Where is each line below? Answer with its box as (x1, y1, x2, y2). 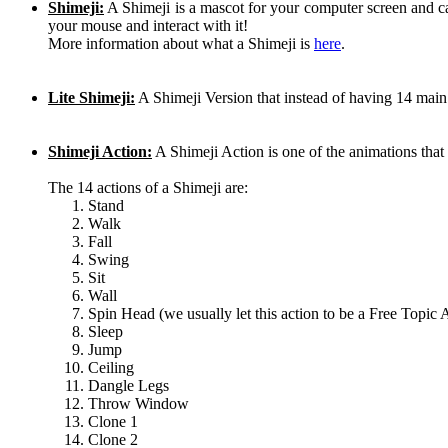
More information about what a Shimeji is (48, 34, 314, 52)
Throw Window (88, 394, 189, 412)
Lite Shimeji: (48, 88, 135, 106)
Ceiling (88, 358, 134, 376)
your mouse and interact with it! (48, 16, 248, 34)
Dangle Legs (88, 376, 169, 394)
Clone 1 (88, 412, 138, 430)
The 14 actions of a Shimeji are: (48, 178, 248, 196)
